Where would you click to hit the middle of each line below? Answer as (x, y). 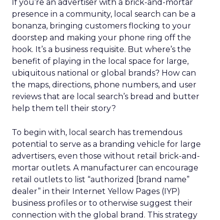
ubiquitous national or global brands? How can (104, 73)
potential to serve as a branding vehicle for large (106, 144)
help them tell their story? (64, 108)
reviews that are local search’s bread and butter (106, 96)
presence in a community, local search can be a (104, 14)
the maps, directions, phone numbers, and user (104, 85)
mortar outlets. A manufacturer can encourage (105, 168)
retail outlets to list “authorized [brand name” (101, 179)
